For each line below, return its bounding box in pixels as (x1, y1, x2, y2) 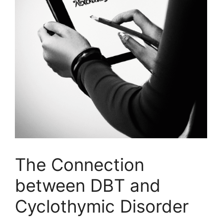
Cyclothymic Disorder (15, 196, 189, 217)
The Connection (15, 154, 144, 175)
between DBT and (15, 175, 161, 196)
